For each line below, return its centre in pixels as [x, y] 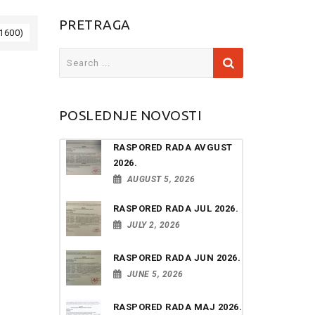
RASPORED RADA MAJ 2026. [177, 307]
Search [75, 54]
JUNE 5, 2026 [155, 274]
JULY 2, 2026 [154, 225]
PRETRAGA [95, 25]
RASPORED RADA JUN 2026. [176, 258]
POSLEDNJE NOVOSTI [130, 115]
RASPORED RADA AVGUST [173, 147]
